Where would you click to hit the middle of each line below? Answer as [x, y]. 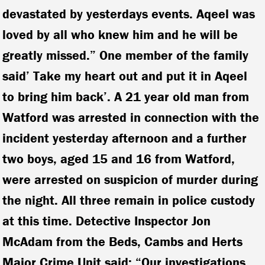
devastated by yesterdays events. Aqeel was [129, 14]
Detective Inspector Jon [143, 221]
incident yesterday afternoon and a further [125, 138]
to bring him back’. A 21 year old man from [126, 96]
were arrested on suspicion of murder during [130, 179]
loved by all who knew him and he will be [120, 34]
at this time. [39, 221]
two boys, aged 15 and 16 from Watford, [119, 159]
